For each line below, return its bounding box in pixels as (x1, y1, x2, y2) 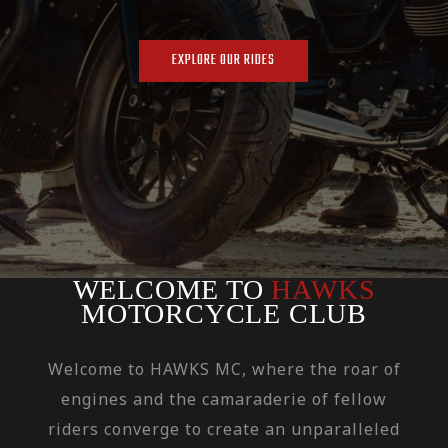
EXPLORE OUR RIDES (172, 49, 275, 72)
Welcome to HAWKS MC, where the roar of (47, 358, 401, 380)
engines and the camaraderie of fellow (61, 388, 387, 410)
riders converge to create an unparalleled (48, 418, 400, 440)
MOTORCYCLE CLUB (81, 298, 367, 329)
